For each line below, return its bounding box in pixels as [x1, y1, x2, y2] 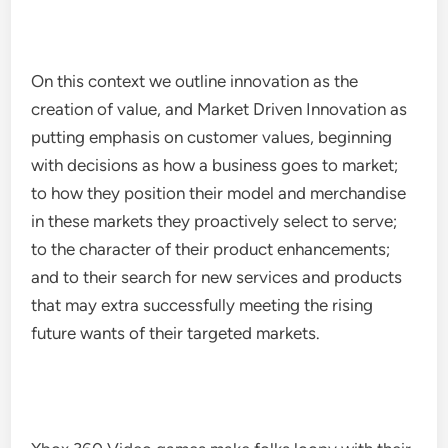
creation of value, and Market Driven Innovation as [31, 99, 408, 119]
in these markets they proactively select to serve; [31, 211, 398, 231]
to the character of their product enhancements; [31, 239, 391, 259]
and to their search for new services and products [31, 267, 403, 287]
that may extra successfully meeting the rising [31, 295, 374, 315]
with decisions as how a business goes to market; [31, 155, 399, 175]
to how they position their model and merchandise [31, 183, 407, 203]
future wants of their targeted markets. [31, 323, 321, 343]
